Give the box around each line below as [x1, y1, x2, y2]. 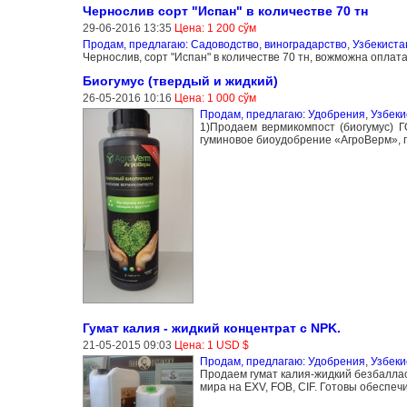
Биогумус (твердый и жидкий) [82, 74, 278, 88]
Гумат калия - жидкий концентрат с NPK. [82, 320, 341, 335]
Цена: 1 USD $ [174, 338, 249, 352]
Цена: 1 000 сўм [174, 92, 256, 104]
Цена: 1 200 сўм [174, 22, 256, 35]
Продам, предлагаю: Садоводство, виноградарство [82, 38, 347, 51]
